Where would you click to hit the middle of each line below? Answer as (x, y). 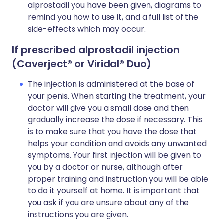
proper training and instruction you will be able (118, 179)
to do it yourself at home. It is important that (114, 191)
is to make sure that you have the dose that (112, 132)
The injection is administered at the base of (111, 84)
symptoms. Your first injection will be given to (114, 155)
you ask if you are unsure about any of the (108, 203)
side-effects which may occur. (87, 29)
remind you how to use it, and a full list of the (113, 17)
